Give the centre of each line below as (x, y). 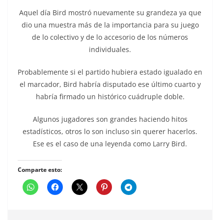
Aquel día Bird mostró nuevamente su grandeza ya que (110, 13)
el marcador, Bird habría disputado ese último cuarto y (110, 84)
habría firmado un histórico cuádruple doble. (110, 97)
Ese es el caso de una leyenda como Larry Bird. (110, 144)
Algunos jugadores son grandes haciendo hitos (110, 119)
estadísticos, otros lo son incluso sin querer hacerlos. (110, 132)
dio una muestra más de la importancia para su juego (110, 25)
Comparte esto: (40, 170)
